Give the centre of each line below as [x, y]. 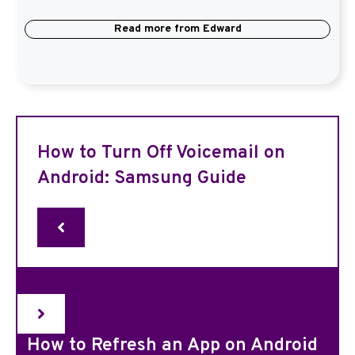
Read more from [158, 29]
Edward [222, 29]
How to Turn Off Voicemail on [161, 153]
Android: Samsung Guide [142, 179]
